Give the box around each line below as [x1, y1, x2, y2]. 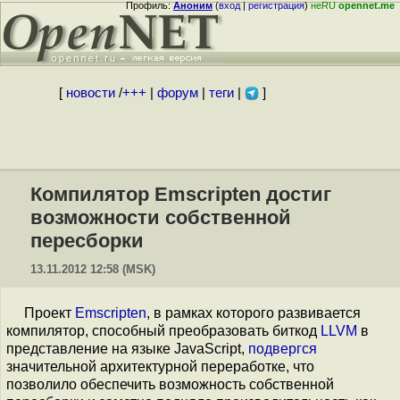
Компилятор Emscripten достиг [30, 183, 331, 205]
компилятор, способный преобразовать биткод [6, 323, 321, 338]
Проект [24, 305, 75, 321]
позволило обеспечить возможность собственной [6, 377, 334, 392]
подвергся [248, 341, 317, 356]
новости [65, 86, 115, 100]
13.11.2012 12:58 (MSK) [30, 262, 155, 276]
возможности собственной [30, 206, 291, 229]
